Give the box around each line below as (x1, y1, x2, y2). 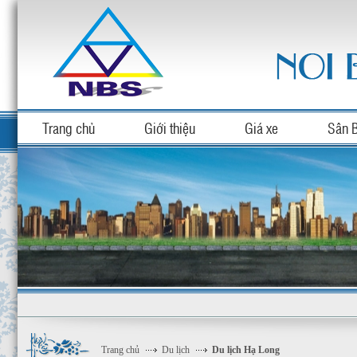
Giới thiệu (144, 119, 195, 137)
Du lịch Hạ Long (212, 344, 280, 355)
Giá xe (245, 119, 278, 137)
